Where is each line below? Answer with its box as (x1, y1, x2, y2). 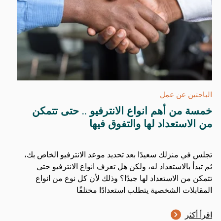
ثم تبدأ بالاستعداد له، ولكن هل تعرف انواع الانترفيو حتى (37, 161, 213, 171)
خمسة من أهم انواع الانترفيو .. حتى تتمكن (32, 104, 213, 117)
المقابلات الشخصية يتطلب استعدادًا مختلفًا (76, 184, 213, 195)
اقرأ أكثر (185, 209, 213, 220)
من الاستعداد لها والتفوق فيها (89, 116, 213, 130)
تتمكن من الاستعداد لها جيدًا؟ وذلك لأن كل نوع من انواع (36, 173, 213, 183)
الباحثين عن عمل (160, 89, 213, 99)
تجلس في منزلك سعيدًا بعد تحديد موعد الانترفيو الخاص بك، (24, 149, 213, 159)
